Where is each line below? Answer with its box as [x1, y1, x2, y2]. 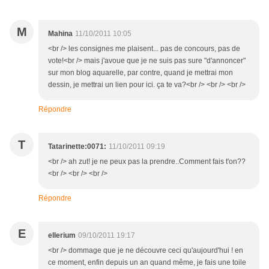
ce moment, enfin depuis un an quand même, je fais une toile [48, 258, 246, 267]
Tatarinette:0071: [48, 142, 106, 151]
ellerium [48, 231, 76, 240]
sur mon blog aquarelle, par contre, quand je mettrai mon [48, 68, 233, 77]
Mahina [48, 29, 73, 38]
